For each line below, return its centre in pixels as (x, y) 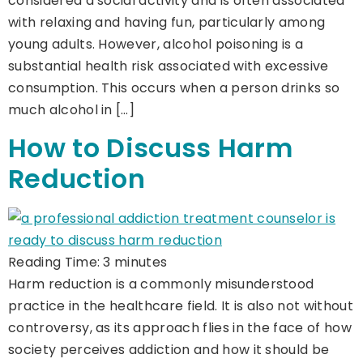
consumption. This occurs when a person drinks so (174, 88)
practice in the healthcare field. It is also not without (181, 305)
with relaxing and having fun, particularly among (167, 23)
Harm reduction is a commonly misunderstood (161, 284)
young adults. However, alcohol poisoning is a (156, 45)
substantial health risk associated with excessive (169, 66)
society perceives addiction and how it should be (169, 349)
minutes (141, 262)
